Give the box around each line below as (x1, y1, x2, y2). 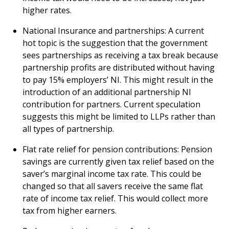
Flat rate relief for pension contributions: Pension (22, 144, 212, 155)
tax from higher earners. (22, 205, 117, 217)
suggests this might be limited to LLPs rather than (22, 111, 215, 123)
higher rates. (22, 5, 72, 16)
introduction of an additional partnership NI (22, 86, 191, 98)
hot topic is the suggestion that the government (22, 37, 208, 49)
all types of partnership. (22, 123, 118, 135)
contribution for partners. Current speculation (22, 99, 200, 110)
